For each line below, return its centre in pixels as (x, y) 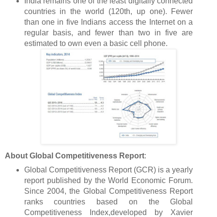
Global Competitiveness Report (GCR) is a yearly (108, 170)
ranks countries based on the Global (108, 201)
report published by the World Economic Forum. (108, 180)
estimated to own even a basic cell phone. (96, 43)
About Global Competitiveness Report (75, 155)
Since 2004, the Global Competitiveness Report (108, 191)
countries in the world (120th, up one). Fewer (108, 11)
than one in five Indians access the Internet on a (108, 22)
